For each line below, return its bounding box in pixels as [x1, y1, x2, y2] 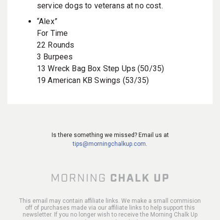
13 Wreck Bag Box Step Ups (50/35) [37, 63, 165, 73]
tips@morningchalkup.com [73, 140, 146, 147]
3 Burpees [37, 52, 73, 61]
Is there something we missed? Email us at [51, 131, 169, 138]
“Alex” [37, 16, 57, 26]
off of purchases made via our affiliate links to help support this [25, 204, 195, 211]
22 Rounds [37, 40, 75, 50]
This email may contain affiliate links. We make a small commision [19, 197, 201, 204]
